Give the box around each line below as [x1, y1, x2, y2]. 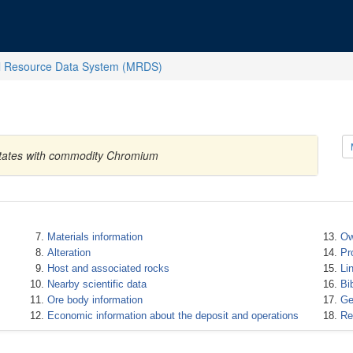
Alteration [46, 247, 91, 258]
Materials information [46, 231, 143, 243]
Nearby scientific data [46, 278, 147, 290]
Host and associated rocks [46, 262, 169, 274]
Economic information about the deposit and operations [46, 310, 299, 321]
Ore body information [46, 294, 143, 306]
